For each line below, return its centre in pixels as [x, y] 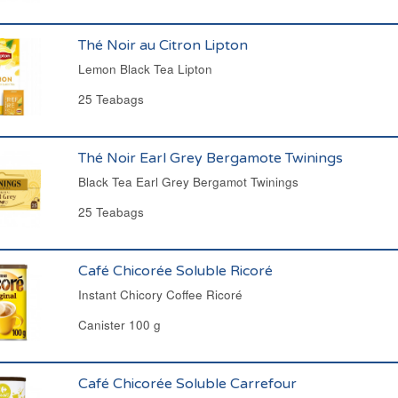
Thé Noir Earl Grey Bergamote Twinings [210, 158]
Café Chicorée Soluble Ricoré [175, 271]
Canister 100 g [119, 325]
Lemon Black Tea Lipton [145, 69]
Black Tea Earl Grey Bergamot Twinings [188, 182]
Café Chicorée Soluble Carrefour [187, 384]
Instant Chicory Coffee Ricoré [160, 295]
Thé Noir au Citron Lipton [163, 45]
